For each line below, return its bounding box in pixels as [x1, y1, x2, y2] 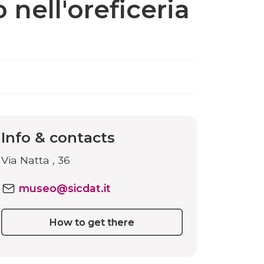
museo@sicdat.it [19, 181, 111, 194]
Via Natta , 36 [1, 153, 70, 166]
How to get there [49, 216, 134, 227]
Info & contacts [1, 128, 115, 146]
